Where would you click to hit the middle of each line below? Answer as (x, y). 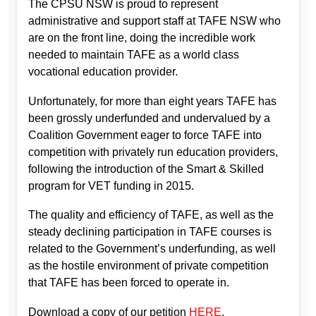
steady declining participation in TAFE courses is (150, 232)
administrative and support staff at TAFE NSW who (154, 21)
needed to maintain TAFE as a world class (134, 55)
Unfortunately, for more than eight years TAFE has (152, 101)
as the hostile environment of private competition (148, 266)
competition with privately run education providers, (153, 152)
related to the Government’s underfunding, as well (152, 249)
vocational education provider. (104, 72)
